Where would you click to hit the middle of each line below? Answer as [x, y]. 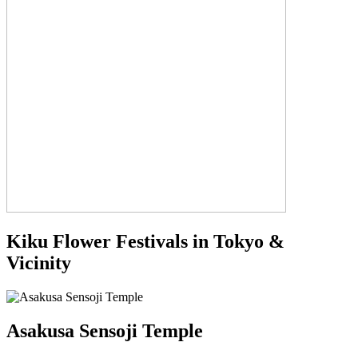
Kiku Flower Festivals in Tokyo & [145, 242]
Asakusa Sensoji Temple [105, 331]
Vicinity [39, 263]
